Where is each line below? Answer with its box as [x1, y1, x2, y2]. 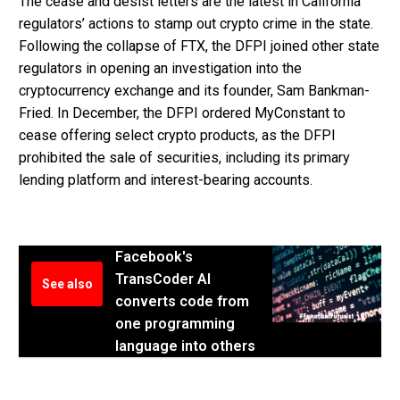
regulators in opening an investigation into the [19, 60, 302, 78]
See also [41, 276, 93, 291]
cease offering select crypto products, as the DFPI [19, 127, 336, 145]
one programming [115, 314, 235, 332]
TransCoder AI [115, 270, 211, 287]
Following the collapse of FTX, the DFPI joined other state [19, 37, 379, 55]
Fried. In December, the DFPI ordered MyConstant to [19, 104, 346, 122]
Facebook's [115, 247, 193, 265]
